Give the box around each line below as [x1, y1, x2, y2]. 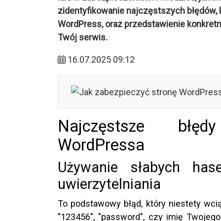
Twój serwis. [58, 32, 108, 42]
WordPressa [58, 135, 145, 154]
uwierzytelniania [58, 175, 161, 192]
